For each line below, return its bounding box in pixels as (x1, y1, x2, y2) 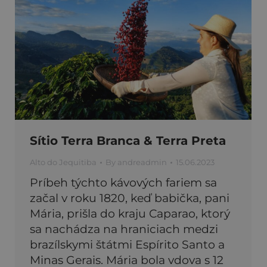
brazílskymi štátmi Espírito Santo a (30, 238, 225, 252)
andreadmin (117, 157, 167, 167)
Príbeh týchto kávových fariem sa (30, 176, 217, 190)
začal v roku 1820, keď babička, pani (30, 191, 229, 206)
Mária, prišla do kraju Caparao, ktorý (30, 207, 230, 221)
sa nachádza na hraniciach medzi (30, 222, 218, 237)
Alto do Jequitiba (30, 157, 97, 167)
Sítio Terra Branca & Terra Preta (30, 133, 226, 148)
